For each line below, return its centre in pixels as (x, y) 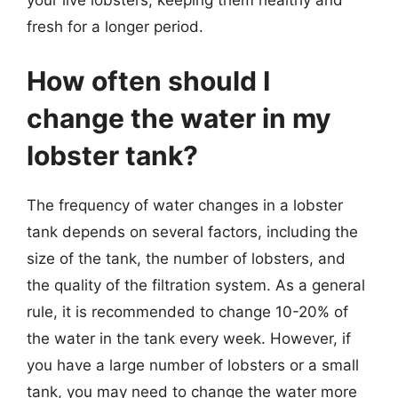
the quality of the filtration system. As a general (196, 285)
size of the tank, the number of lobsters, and (186, 259)
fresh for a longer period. (115, 26)
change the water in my (179, 118)
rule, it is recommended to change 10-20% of (187, 312)
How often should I (148, 81)
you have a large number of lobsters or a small (193, 365)
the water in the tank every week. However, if (189, 338)
